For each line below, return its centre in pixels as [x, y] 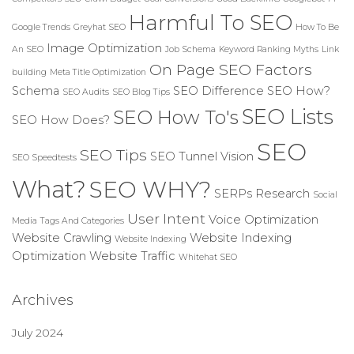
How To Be [317, 27]
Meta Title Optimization [98, 72]
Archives [43, 300]
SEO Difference [218, 90]
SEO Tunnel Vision [202, 156]
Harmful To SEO [211, 23]
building [29, 72]
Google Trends [41, 27]
